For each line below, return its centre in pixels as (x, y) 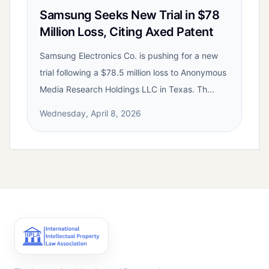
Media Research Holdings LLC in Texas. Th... (127, 89)
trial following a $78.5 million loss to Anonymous (133, 73)
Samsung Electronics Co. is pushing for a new (129, 56)
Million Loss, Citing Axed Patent (126, 32)
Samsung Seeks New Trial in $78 (129, 15)
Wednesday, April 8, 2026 (90, 113)
